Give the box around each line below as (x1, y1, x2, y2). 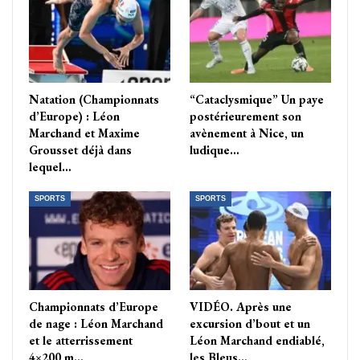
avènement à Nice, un (190, 125, 304, 141)
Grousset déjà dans (29, 141, 132, 157)
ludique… (190, 141, 239, 157)
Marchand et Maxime (29, 125, 140, 141)
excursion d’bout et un (190, 316, 310, 332)
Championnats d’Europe (29, 299, 158, 315)
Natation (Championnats (29, 91, 159, 107)
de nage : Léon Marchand (29, 316, 163, 332)
